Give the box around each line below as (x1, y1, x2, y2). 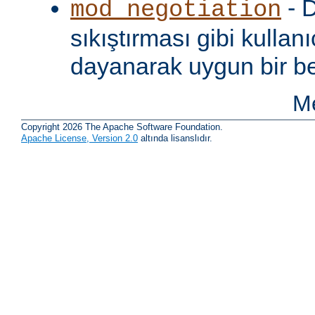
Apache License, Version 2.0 (21, 133, 138, 144)
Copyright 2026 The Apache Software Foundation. (21, 122, 223, 133)
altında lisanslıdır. (138, 133, 212, 144)
